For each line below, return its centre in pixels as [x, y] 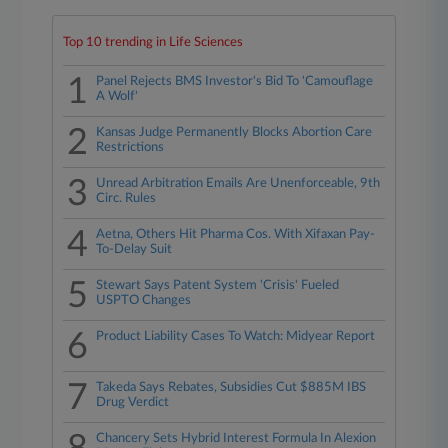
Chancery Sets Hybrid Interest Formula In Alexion [236, 438]
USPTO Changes [144, 300]
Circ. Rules [126, 198]
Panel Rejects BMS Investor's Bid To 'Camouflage [235, 81]
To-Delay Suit [134, 249]
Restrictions [130, 147]
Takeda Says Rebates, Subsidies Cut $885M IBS [231, 387]
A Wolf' [117, 96]
